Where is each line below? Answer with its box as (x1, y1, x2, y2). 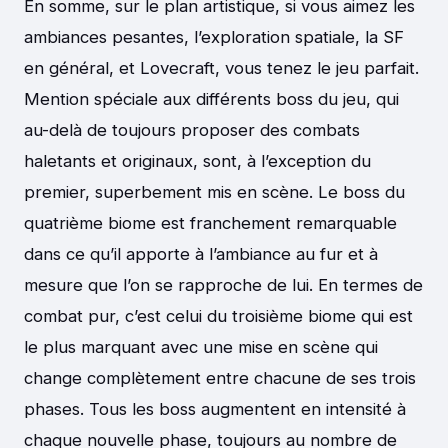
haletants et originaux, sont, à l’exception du (24, 151, 371, 172)
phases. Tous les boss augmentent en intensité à (24, 399, 406, 420)
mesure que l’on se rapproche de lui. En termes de (24, 275, 423, 296)
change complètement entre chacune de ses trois (24, 368, 416, 389)
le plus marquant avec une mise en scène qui (24, 337, 378, 358)
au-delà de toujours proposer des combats (24, 120, 360, 141)
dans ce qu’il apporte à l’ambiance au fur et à (24, 244, 378, 265)
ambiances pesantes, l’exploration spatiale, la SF (24, 27, 404, 48)
